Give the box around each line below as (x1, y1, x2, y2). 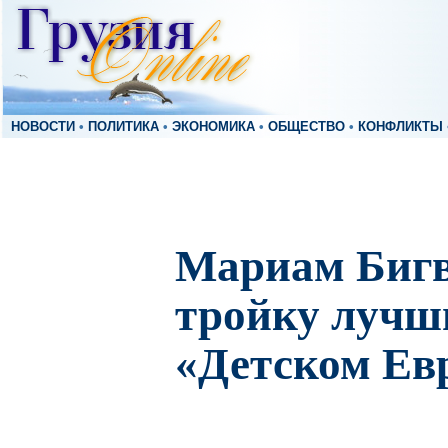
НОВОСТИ (11, 120, 75, 134)
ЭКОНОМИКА (172, 120, 255, 134)
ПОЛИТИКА (88, 120, 159, 134)
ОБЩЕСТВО (268, 120, 345, 134)
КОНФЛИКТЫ (358, 120, 443, 134)
